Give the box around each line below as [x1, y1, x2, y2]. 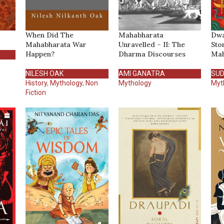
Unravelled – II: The [118, 39, 185, 49]
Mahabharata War [25, 39, 86, 49]
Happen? [25, 49, 54, 58]
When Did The [25, 30, 73, 39]
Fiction [25, 88, 46, 96]
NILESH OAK [25, 69, 63, 77]
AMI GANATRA [118, 69, 165, 77]
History [25, 78, 47, 87]
